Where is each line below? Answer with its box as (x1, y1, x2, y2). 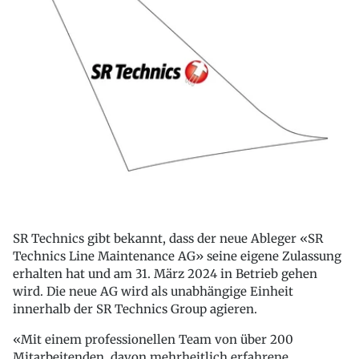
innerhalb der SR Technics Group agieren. (13, 301, 257, 317)
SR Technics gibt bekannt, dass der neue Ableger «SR (13, 231, 323, 247)
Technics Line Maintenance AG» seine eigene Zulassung (13, 248, 341, 264)
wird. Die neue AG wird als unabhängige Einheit (13, 284, 293, 300)
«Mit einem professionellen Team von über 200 (13, 332, 293, 348)
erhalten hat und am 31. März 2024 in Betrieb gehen (13, 266, 317, 282)
